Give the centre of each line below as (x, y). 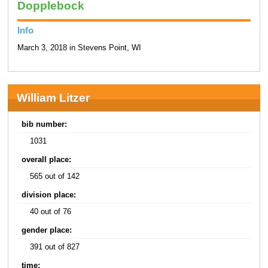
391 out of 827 (55, 247)
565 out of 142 (55, 176)
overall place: (47, 159)
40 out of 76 (51, 211)
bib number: (45, 124)
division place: (49, 195)
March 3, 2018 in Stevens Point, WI (79, 48)
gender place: (47, 230)
